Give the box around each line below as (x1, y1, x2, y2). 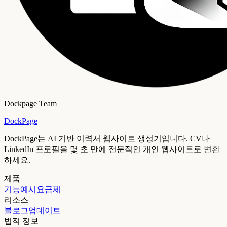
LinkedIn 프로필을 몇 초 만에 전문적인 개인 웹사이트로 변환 (4, 145, 220, 154)
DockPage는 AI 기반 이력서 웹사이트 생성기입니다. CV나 (4, 134, 210, 143)
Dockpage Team (4, 99, 57, 108)
